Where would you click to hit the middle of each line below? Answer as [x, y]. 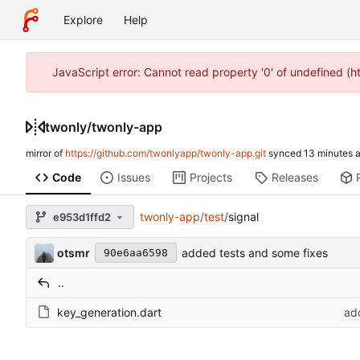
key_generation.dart [109, 313]
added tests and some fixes [254, 253]
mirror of [45, 153]
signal [243, 217]
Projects [211, 178]
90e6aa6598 [135, 253]
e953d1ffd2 [82, 217]
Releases [295, 178]
